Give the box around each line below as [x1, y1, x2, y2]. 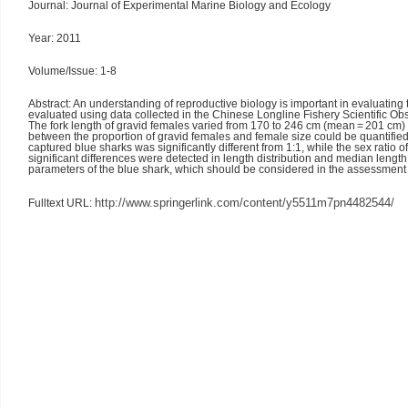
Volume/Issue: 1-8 [28, 65, 117, 77]
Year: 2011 [28, 32, 81, 45]
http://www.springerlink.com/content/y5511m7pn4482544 [95, 196, 391, 209]
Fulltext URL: [28, 197, 95, 209]
